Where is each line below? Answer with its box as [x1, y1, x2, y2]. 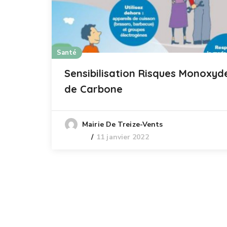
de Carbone [64, 82, 123, 95]
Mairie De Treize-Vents [82, 119, 163, 129]
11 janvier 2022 [96, 132, 149, 142]
